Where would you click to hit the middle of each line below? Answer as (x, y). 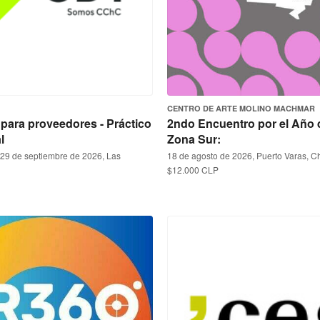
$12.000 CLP (193, 170)
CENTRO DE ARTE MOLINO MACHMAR (241, 108)
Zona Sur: (194, 139)
